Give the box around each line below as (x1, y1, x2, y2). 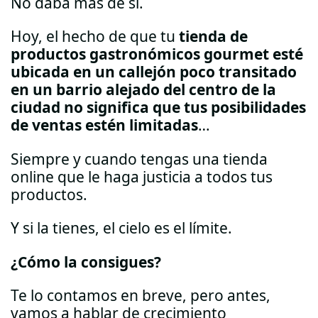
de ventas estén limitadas (11, 115, 198, 136)
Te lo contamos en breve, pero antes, (11, 285, 270, 306)
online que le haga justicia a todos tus (11, 166, 273, 187)
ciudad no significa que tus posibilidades (11, 97, 306, 118)
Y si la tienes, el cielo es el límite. (11, 218, 232, 238)
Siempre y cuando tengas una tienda (11, 148, 268, 169)
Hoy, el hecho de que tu (11, 26, 179, 47)
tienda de (179, 26, 248, 47)
